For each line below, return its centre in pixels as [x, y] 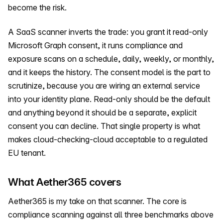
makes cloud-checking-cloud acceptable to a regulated [108, 140]
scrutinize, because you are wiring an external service [104, 86]
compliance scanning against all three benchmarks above [111, 214]
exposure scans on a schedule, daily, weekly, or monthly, [111, 59]
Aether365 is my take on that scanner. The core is [97, 201]
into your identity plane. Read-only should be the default [109, 99]
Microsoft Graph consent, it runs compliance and [95, 46]
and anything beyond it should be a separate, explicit [102, 113]
